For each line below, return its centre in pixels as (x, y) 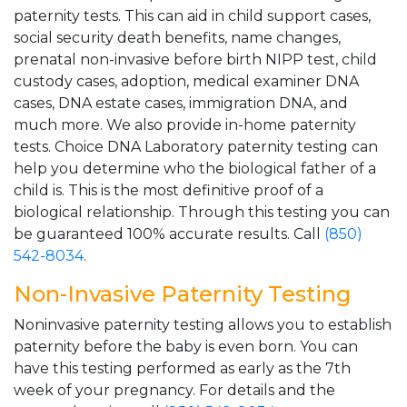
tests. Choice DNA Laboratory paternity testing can (196, 147)
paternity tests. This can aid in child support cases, (192, 16)
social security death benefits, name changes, (177, 38)
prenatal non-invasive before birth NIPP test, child (195, 60)
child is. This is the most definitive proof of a (169, 190)
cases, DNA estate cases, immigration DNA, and (181, 103)
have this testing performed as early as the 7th (182, 368)
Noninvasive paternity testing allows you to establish (203, 325)
